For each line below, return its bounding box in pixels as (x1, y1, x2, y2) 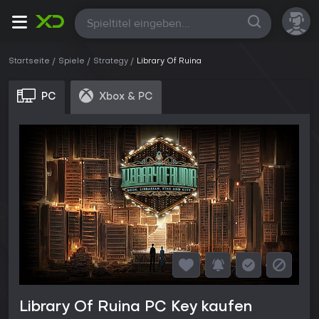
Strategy (93, 58, 128, 66)
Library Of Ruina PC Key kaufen (19, 300, 252, 315)
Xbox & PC (99, 92, 153, 102)
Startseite (9, 58, 50, 66)
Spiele (58, 58, 85, 66)
